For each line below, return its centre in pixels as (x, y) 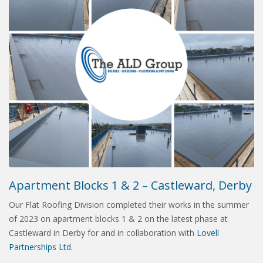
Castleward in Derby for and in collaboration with (103, 233)
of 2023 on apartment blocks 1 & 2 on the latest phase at (118, 219)
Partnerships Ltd (40, 247)
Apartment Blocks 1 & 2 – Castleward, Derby (130, 186)
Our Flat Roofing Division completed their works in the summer (129, 205)
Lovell (208, 233)
